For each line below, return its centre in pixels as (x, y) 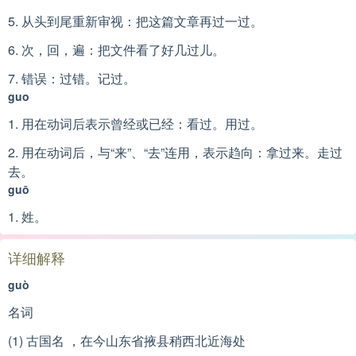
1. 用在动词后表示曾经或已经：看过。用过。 (135, 124)
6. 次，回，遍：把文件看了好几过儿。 (116, 50)
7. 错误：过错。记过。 (72, 78)
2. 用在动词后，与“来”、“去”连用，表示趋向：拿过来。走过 (175, 152)
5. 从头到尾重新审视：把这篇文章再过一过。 (135, 21)
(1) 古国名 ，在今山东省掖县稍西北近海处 (127, 341)
